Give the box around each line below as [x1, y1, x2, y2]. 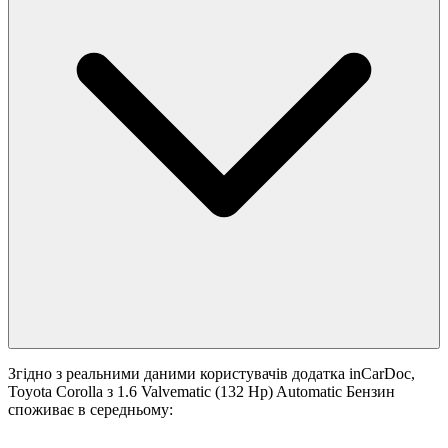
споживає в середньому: [8, 401, 173, 419]
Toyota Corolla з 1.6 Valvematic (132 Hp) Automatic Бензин [8, 383, 395, 401]
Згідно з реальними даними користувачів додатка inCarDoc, [8, 365, 415, 383]
